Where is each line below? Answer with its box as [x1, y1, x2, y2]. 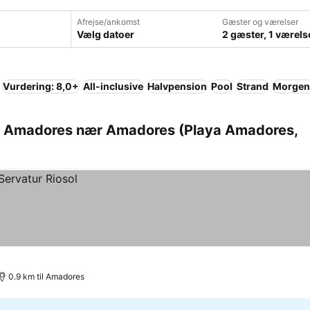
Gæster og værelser [222, 17, 298, 27]
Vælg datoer [77, 28, 134, 40]
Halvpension [147, 80, 207, 92]
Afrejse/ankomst [77, 17, 140, 27]
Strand [237, 80, 268, 92]
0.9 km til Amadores [8, 271, 85, 282]
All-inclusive [83, 80, 143, 92]
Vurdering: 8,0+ [3, 80, 79, 92]
